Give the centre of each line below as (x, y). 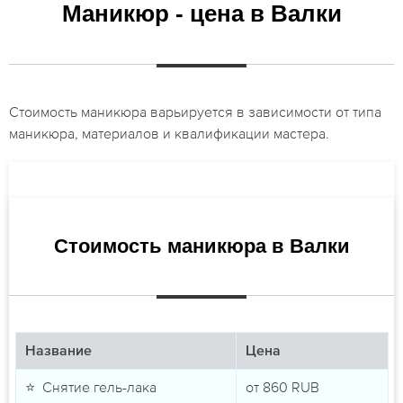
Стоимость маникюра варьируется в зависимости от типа (195, 112)
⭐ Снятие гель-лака (90, 387)
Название (58, 352)
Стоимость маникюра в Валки (201, 246)
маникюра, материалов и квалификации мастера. (169, 134)
